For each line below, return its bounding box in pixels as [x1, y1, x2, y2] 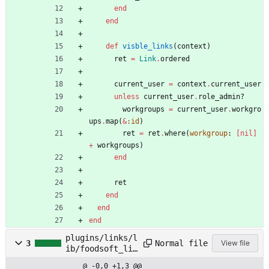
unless [114, 92, 139, 101]
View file [220, 238, 250, 248]
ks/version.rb [65, 255, 128, 265]
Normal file [155, 238, 208, 248]
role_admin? [198, 92, 244, 101]
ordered [160, 55, 190, 64]
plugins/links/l [65, 233, 138, 243]
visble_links [122, 42, 173, 51]
